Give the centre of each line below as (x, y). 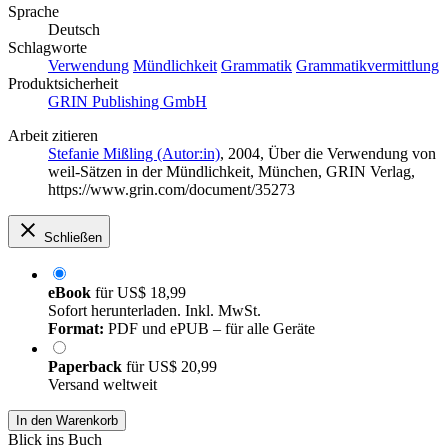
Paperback (87, 367)
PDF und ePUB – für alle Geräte (209, 329)
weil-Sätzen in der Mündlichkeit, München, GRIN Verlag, (231, 172)
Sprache (33, 12)
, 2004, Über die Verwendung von (328, 154)
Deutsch (74, 30)
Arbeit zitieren (53, 136)
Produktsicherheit (63, 84)
